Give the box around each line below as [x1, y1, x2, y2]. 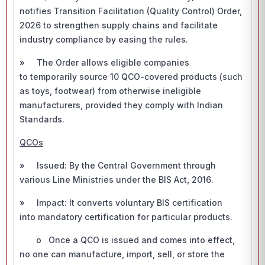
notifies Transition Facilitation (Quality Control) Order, [20, 6, 242, 16]
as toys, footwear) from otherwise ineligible [20, 86, 201, 96]
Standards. [20, 114, 64, 124]
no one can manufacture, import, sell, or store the [20, 249, 225, 259]
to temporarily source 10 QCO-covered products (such [20, 72, 243, 82]
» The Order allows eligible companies [20, 57, 189, 67]
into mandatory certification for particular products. [20, 212, 232, 222]
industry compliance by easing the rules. [20, 34, 188, 44]
